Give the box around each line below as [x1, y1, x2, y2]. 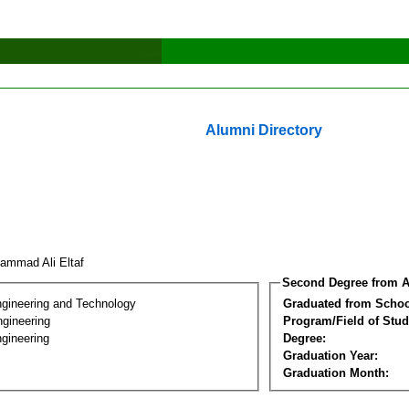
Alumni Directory [205, 122, 322, 138]
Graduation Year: [283, 348, 378, 362]
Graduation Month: [283, 365, 389, 380]
